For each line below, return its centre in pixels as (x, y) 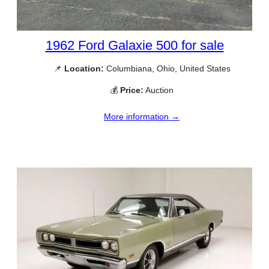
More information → (142, 116)
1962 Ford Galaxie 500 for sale (134, 46)
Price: (132, 90)
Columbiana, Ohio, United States (167, 69)
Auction (159, 90)
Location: (84, 69)
